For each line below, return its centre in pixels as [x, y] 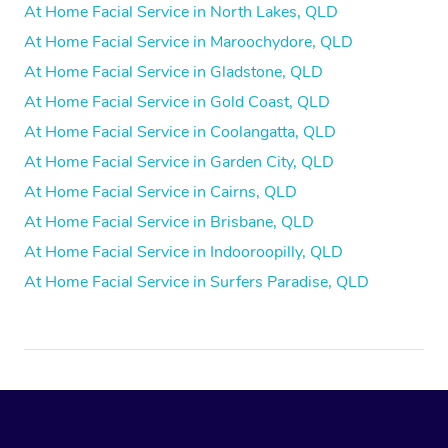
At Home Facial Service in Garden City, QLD [179, 162]
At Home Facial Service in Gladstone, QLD [173, 72]
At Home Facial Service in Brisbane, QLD [169, 222]
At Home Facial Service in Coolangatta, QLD [180, 132]
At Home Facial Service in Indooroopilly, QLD [183, 252]
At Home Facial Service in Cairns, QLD [160, 192]
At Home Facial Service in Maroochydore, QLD [188, 42]
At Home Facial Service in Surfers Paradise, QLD [196, 282]
